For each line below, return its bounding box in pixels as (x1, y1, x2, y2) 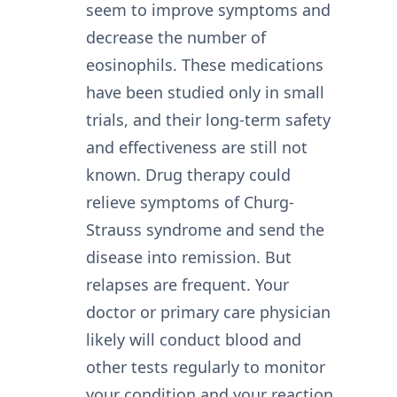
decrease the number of (85, 27, 266, 49)
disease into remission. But (85, 246, 292, 269)
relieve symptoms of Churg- (85, 191, 294, 214)
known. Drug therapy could (85, 164, 291, 186)
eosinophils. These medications (85, 54, 323, 76)
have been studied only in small (85, 82, 324, 104)
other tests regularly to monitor (85, 356, 325, 378)
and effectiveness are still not (85, 136, 307, 159)
